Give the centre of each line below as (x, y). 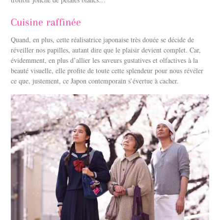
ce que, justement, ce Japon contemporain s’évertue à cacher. (95, 81)
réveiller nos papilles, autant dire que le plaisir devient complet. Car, (106, 50)
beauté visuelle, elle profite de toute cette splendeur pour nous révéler (107, 71)
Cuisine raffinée (46, 22)
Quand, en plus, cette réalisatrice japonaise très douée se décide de (103, 40)
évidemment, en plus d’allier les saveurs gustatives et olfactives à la (105, 60)
